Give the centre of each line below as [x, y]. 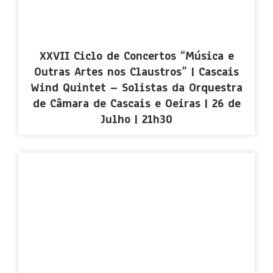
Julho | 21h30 [136, 119]
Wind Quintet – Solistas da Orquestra [136, 87]
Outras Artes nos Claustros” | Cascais [136, 72]
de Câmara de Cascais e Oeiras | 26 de [136, 103]
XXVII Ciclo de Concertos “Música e [136, 56]
